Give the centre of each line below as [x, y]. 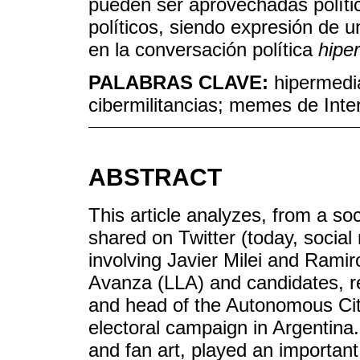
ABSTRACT [155, 177]
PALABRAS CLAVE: [181, 82]
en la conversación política [203, 50]
